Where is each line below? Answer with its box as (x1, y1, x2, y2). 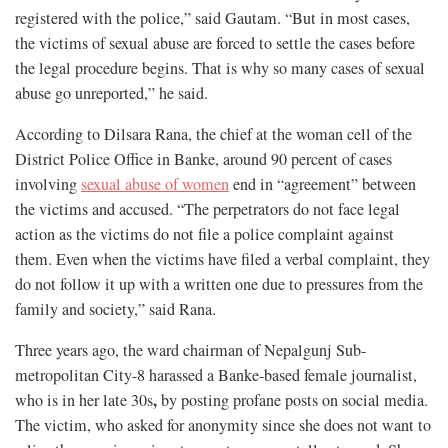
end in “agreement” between (229, 172, 416, 195)
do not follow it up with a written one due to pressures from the (15, 272, 423, 295)
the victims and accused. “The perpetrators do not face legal (15, 197, 400, 220)
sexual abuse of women (81, 172, 229, 195)
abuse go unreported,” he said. (15, 81, 208, 104)
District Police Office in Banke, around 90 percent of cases (15, 147, 392, 170)
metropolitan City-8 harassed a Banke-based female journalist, (15, 363, 417, 386)
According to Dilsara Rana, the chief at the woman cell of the (15, 122, 412, 145)
